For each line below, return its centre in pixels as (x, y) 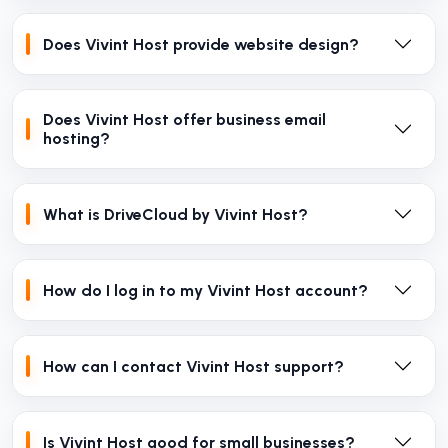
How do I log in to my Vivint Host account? (205, 290)
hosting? (76, 139)
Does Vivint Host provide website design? (201, 44)
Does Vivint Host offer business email (184, 120)
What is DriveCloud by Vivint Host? (175, 214)
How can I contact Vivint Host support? (193, 366)
